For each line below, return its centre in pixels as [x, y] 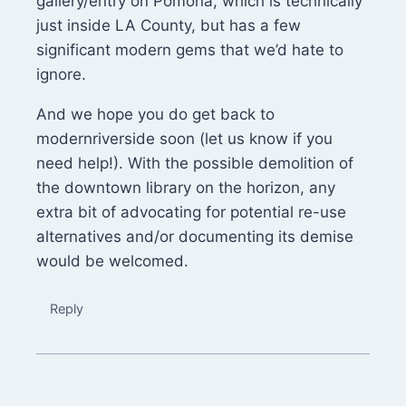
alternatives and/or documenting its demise [195, 236]
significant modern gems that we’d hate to [190, 49]
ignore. [61, 74]
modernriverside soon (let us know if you [184, 138]
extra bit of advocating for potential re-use [191, 212]
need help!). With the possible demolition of [195, 163]
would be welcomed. [112, 261]
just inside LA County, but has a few [169, 25]
